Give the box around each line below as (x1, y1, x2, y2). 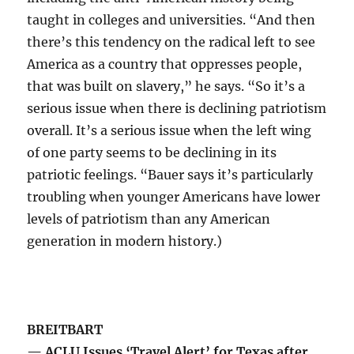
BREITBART (27, 322, 104, 338)
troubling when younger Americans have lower (27, 189, 321, 205)
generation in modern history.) (27, 233, 223, 250)
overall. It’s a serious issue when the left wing (27, 122, 312, 139)
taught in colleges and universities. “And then (27, 12, 316, 28)
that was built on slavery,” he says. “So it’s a (27, 78, 306, 95)
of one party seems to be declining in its (27, 145, 277, 161)
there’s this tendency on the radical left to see (27, 34, 316, 51)
